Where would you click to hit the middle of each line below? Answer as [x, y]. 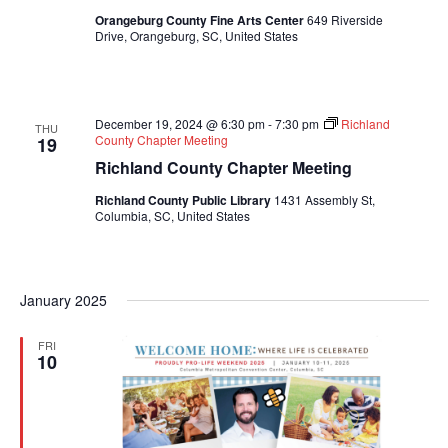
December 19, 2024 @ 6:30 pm [179, 123]
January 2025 [63, 299]
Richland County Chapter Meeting [223, 167]
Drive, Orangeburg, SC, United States [196, 35]
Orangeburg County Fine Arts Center [200, 19]
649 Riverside [344, 19]
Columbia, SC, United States [172, 215]
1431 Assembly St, [324, 199]
